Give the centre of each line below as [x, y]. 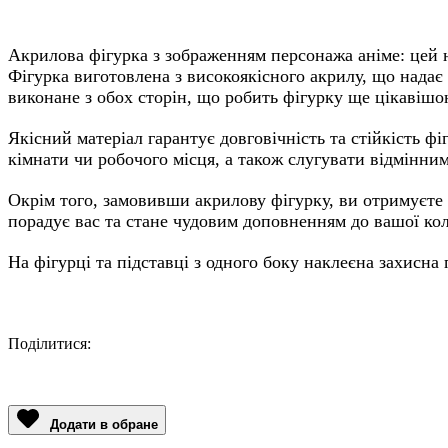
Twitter [206, 362]
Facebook [160, 362]
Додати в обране [104, 424]
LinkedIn [327, 362]
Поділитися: [49, 343]
